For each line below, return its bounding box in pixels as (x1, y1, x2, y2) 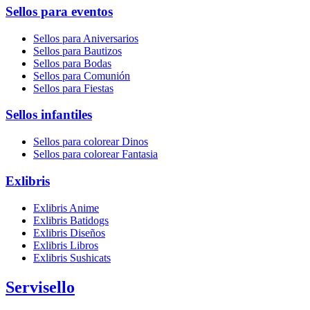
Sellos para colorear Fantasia (33, 148, 158, 161)
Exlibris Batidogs (33, 214, 109, 226)
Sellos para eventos (6, 4, 113, 19)
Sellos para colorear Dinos (33, 136, 148, 148)
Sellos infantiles (6, 107, 92, 122)
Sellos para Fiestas (33, 82, 113, 94)
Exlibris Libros (33, 239, 98, 251)
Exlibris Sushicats (33, 251, 111, 264)
